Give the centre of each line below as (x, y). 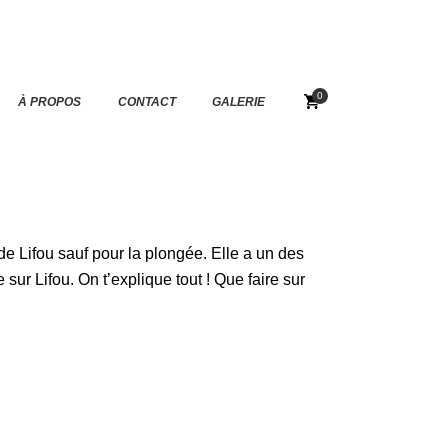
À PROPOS (50, 101)
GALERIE (238, 101)
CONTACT (146, 101)
